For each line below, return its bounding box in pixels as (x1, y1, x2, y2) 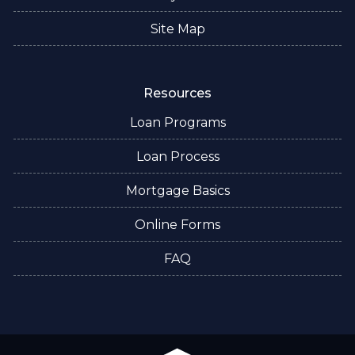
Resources (143, 86, 212, 101)
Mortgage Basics (125, 183, 230, 199)
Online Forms (135, 217, 220, 233)
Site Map (150, 21, 205, 37)
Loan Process (136, 149, 219, 165)
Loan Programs (129, 115, 226, 131)
